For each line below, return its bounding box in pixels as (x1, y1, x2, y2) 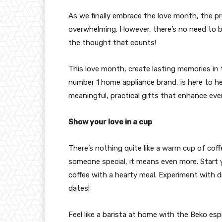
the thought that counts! (68, 38, 156, 47)
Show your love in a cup (68, 117, 152, 126)
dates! (68, 183, 90, 193)
